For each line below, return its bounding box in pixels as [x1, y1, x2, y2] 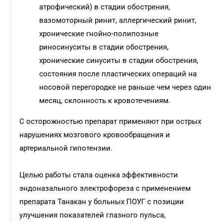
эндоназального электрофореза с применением [19, 184, 191, 193]
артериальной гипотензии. [19, 144, 113, 153]
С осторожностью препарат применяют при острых [19, 117, 202, 126]
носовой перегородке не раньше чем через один [39, 83, 212, 92]
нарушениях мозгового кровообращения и [19, 130, 170, 139]
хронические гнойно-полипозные [39, 29, 159, 38]
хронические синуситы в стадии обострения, [39, 56, 199, 65]
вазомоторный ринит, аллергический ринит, [39, 16, 197, 25]
